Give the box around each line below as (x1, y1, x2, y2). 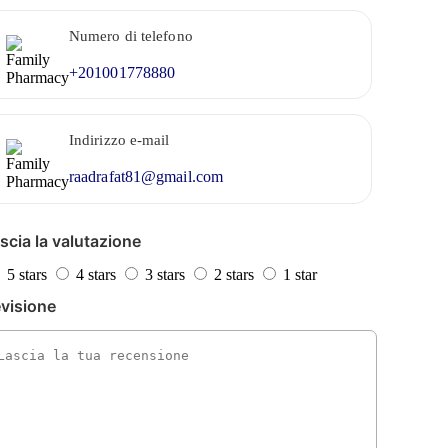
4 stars (75, 266, 116, 284)
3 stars (144, 266, 185, 284)
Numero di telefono (68, 28, 193, 45)
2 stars (213, 266, 254, 284)
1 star (282, 266, 317, 284)
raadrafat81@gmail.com (68, 168, 224, 186)
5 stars (6, 266, 47, 284)
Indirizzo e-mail (68, 132, 170, 149)
